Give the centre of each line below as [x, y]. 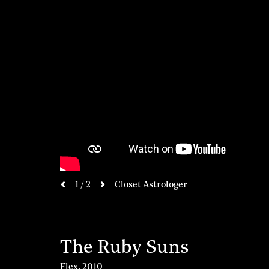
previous [81, 195]
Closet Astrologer [151, 185]
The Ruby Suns [125, 248]
